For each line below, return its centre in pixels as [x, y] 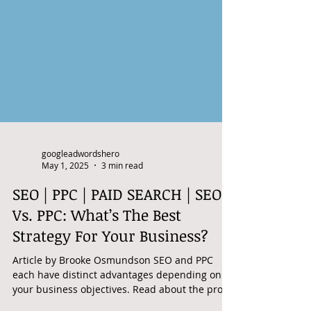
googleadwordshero [81, 188]
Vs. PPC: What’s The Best [97, 249]
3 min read [122, 200]
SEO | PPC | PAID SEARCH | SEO [117, 228]
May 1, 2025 [65, 200]
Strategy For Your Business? [110, 270]
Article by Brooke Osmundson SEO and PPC [113, 295]
